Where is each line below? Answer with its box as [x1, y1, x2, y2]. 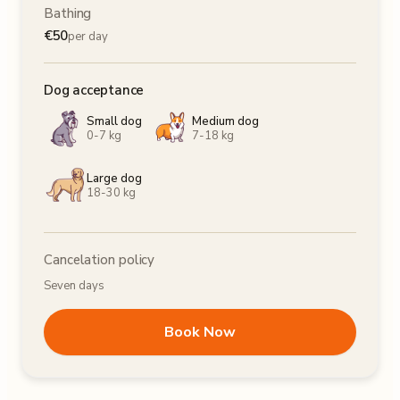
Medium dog [192, 113, 259, 129]
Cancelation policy [44, 251, 155, 269]
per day [68, 29, 109, 45]
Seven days [44, 278, 104, 294]
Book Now [164, 322, 236, 342]
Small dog [87, 113, 142, 129]
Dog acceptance [44, 81, 145, 99]
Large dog [87, 171, 142, 187]
